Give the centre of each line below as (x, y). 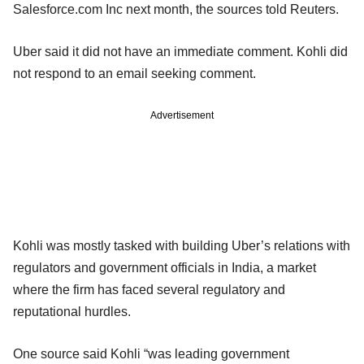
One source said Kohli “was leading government (151, 353)
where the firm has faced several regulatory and (149, 289)
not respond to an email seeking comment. (134, 73)
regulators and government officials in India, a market (165, 267)
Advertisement (182, 115)
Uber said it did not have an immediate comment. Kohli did (180, 51)
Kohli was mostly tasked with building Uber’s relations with (182, 245)
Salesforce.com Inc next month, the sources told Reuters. (176, 9)
